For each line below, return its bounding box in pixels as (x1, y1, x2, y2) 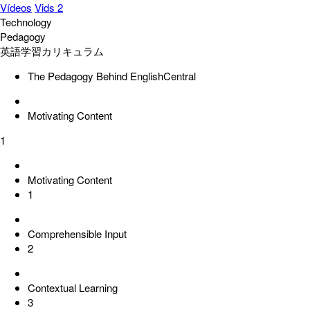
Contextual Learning (28, 280, 118, 295)
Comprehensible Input (28, 226, 127, 241)
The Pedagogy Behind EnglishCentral (28, 69, 196, 83)
